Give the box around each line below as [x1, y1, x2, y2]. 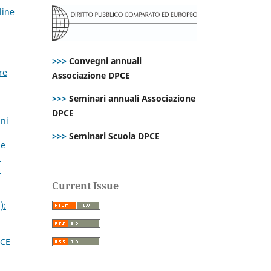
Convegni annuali [69, 54, 142, 67]
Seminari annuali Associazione [67, 92, 195, 104]
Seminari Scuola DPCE [67, 129, 160, 142]
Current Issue [52, 178, 119, 192]
